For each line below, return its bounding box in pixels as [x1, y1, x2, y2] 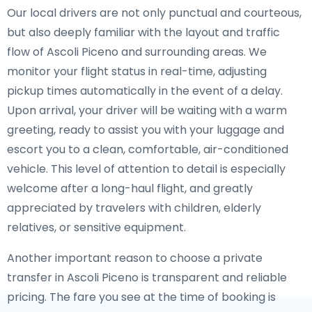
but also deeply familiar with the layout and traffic [7, 24, 280, 40]
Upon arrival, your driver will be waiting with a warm [7, 102, 287, 118]
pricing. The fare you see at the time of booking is [7, 289, 276, 305]
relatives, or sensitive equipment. [7, 219, 186, 235]
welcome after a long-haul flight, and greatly [7, 180, 253, 196]
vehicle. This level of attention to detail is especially [7, 161, 286, 177]
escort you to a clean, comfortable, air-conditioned [7, 141, 288, 157]
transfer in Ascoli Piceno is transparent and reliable [7, 270, 287, 286]
